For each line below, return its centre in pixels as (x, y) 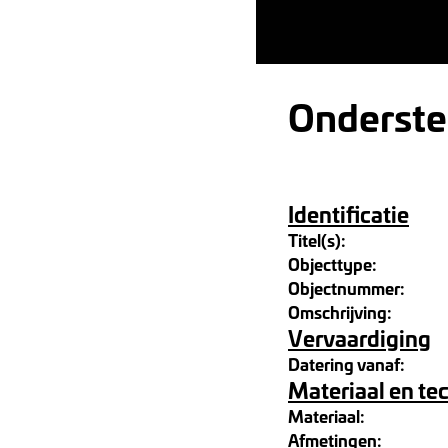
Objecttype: (332, 263)
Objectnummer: (346, 287)
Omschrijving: (340, 311)
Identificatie (348, 213)
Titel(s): (317, 239)
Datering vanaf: (346, 363)
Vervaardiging (359, 337)
